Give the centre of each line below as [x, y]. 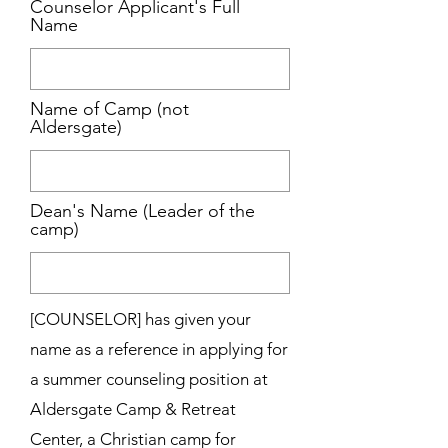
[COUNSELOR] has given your [140, 319]
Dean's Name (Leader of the [142, 211]
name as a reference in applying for [159, 349]
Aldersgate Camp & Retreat [133, 409]
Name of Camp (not [109, 109]
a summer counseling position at [149, 379]
